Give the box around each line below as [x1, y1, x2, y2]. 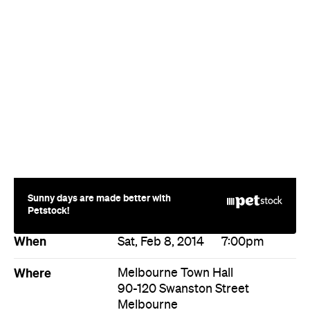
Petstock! [28, 142, 69, 154]
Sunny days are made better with [28, 129, 171, 141]
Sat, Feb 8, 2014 [118, 173, 204, 186]
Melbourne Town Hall [118, 204, 233, 217]
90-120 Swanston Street [118, 220, 249, 233]
